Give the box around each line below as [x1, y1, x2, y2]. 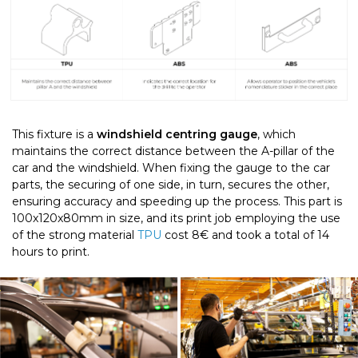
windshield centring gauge [97, 127, 257, 142]
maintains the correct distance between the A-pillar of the [12, 144, 335, 159]
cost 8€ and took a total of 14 [161, 228, 329, 243]
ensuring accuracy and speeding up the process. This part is [12, 194, 342, 209]
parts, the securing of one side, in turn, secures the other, [12, 177, 329, 193]
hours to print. [12, 245, 93, 260]
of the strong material [12, 228, 137, 243]
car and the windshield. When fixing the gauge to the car [12, 161, 330, 176]
